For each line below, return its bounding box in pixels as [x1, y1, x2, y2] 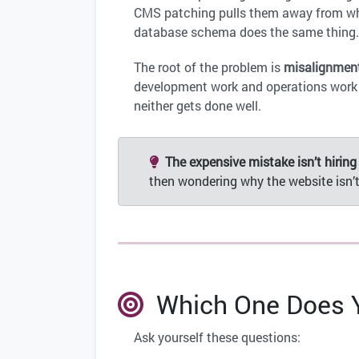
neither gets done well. [134, 97, 261, 115]
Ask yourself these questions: [134, 329, 301, 346]
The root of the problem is [134, 58, 284, 76]
